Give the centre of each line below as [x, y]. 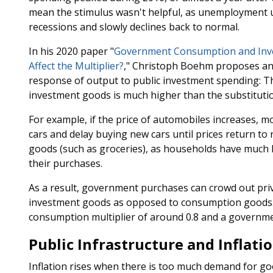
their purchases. [65, 163]
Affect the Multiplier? [76, 66]
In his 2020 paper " [71, 51]
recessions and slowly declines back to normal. [134, 27]
